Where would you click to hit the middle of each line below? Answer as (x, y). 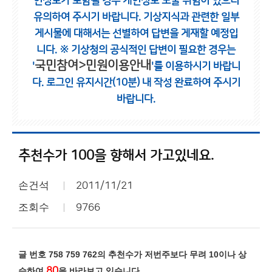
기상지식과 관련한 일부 (191, 17)
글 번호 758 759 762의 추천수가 (81, 254)
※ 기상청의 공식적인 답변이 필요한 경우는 (148, 50)
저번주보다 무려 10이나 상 (195, 254)
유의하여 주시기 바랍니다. (88, 17)
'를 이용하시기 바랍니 (195, 66)
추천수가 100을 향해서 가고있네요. (116, 156)
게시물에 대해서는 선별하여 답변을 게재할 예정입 (136, 33)
